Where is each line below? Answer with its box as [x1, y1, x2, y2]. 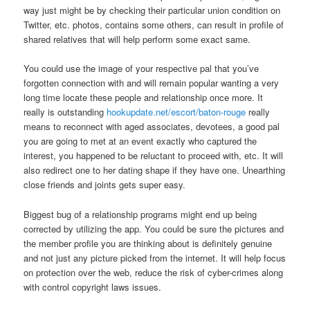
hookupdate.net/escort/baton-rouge [107, 105, 246, 119]
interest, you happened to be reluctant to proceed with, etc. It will [24, 149, 284, 163]
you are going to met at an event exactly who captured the [24, 134, 257, 148]
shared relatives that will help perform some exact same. [24, 33, 251, 46]
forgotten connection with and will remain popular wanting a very [24, 76, 280, 90]
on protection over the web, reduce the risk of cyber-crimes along [24, 265, 284, 279]
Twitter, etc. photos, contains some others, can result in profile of [24, 18, 284, 32]
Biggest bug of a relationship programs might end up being [24, 207, 257, 221]
